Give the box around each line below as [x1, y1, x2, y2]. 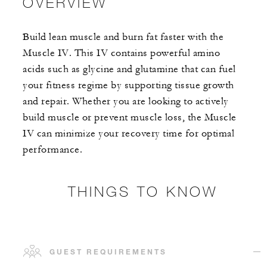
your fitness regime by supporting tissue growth [23, 79, 234, 92]
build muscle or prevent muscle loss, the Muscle [23, 111, 237, 124]
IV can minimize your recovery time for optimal [23, 128, 234, 140]
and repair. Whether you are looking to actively [23, 95, 229, 108]
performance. [23, 144, 82, 156]
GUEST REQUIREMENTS [49, 247, 167, 257]
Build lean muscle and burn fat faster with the [23, 31, 223, 44]
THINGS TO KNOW [67, 182, 218, 200]
